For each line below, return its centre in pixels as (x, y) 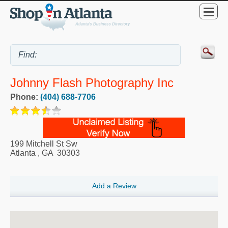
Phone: (25, 97)
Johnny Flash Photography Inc (92, 83)
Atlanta (23, 153)
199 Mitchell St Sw (44, 144)
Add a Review (114, 186)
